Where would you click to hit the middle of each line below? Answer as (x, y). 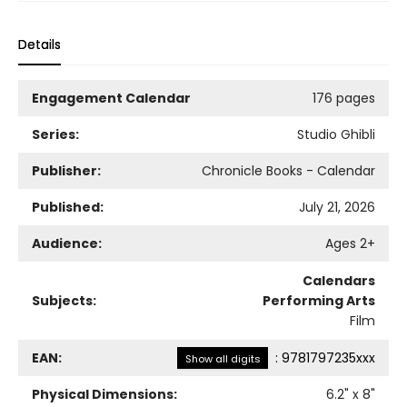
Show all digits (223, 358)
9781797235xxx (328, 357)
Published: (68, 207)
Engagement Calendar (111, 98)
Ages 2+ (350, 243)
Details (40, 44)
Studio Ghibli (336, 134)
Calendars (339, 280)
